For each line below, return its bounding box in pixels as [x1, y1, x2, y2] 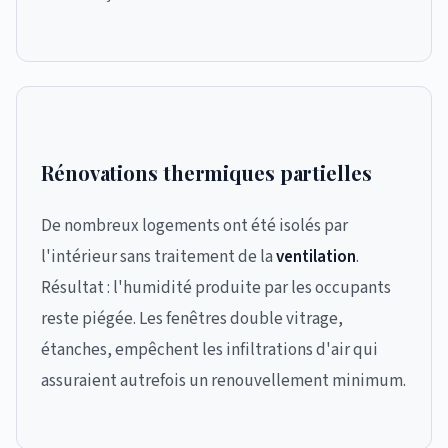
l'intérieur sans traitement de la [41, 245, 276, 269]
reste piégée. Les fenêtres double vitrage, [41, 307, 343, 331]
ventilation [276, 245, 356, 269]
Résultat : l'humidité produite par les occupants [41, 276, 391, 300]
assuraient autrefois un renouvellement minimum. [41, 369, 406, 393]
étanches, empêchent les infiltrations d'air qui [41, 338, 378, 362]
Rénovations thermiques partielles [41, 159, 372, 186]
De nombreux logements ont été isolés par [41, 214, 348, 238]
